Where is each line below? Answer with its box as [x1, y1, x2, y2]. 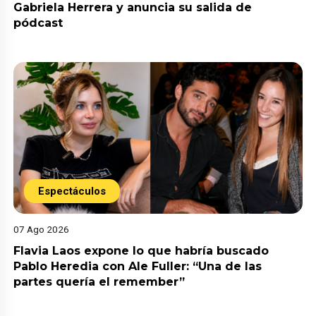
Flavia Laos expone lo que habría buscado [13, 243, 269, 257]
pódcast [13, 16, 63, 30]
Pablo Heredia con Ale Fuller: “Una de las [13, 259, 262, 273]
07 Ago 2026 [13, 223, 70, 235]
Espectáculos [38, 184, 107, 197]
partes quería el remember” [13, 274, 186, 288]
